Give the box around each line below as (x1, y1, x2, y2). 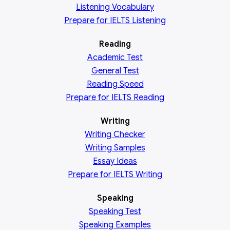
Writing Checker (85, 129, 145, 140)
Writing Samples (85, 143, 145, 153)
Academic (87, 52, 125, 63)
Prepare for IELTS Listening (64, 15, 166, 26)
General (91, 66, 121, 76)
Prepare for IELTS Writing (68, 169, 162, 180)
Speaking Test (89, 206, 141, 217)
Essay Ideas (93, 156, 137, 166)
